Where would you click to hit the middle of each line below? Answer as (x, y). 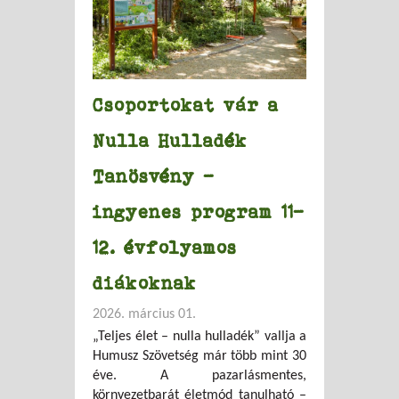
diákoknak (145, 282)
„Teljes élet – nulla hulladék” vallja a (199, 336)
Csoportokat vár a (186, 104)
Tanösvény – (154, 175)
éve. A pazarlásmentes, (199, 375)
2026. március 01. (144, 314)
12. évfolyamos (165, 247)
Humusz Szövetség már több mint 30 (199, 356)
